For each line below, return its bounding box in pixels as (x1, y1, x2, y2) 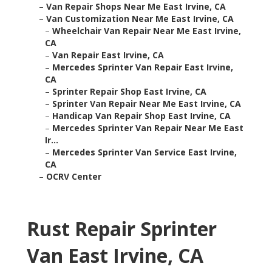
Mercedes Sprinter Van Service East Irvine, (52, 146, 237, 158)
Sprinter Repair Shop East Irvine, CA (52, 86, 206, 98)
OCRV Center (46, 171, 101, 183)
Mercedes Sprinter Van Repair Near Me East (52, 122, 243, 134)
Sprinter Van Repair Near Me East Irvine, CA (52, 98, 241, 110)
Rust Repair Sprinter (27, 216, 217, 242)
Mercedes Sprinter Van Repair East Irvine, (52, 61, 233, 73)
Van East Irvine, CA (27, 242, 203, 269)
